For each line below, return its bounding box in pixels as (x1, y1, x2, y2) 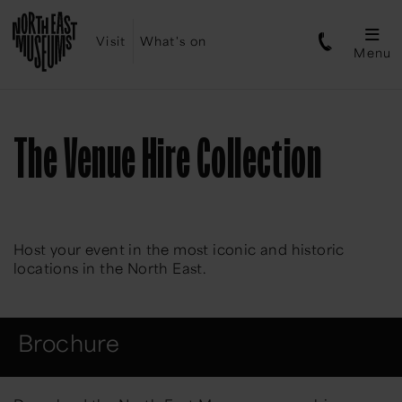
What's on (139, 33, 207, 48)
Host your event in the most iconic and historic (13, 240, 345, 259)
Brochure (18, 328, 120, 358)
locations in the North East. (13, 258, 207, 278)
